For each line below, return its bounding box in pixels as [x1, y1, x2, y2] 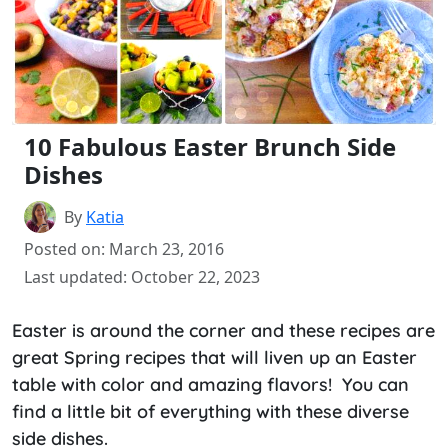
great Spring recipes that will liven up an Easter [12, 345, 417, 369]
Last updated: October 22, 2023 [24, 265, 260, 288]
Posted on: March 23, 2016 [24, 237, 224, 260]
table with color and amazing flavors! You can [12, 372, 409, 396]
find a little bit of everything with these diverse [12, 399, 409, 423]
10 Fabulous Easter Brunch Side [24, 129, 396, 163]
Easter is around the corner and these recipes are [12, 318, 435, 342]
